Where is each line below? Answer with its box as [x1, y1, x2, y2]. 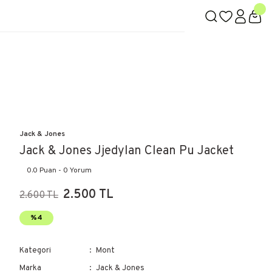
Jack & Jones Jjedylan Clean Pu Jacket [19, 143, 234, 159]
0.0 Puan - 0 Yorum [27, 166, 92, 175]
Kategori [19, 246, 51, 256]
